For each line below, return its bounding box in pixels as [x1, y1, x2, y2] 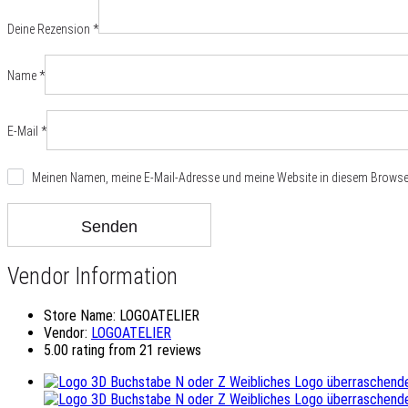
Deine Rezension [7, 21, 93, 36]
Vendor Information [7, 263, 178, 291]
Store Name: [44, 307, 116, 325]
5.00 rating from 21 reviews [44, 342, 201, 360]
